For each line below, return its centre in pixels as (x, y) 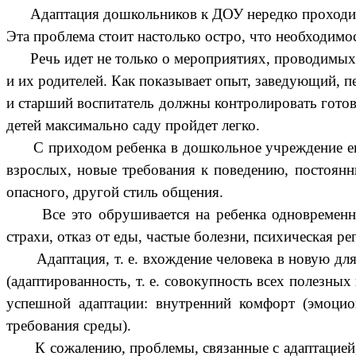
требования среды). (69, 326)
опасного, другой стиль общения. (115, 192)
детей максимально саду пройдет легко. (133, 126)
